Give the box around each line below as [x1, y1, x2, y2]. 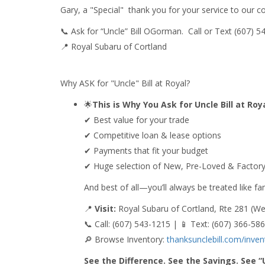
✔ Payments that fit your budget [84, 145, 208, 156]
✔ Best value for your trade [84, 114, 189, 125]
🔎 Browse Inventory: [84, 234, 167, 245]
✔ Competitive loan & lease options [84, 130, 221, 141]
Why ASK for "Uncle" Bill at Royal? [60, 77, 190, 89]
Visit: [95, 203, 116, 214]
